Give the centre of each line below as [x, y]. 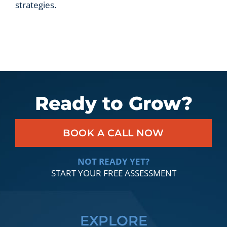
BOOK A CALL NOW [113, 133]
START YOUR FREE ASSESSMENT [113, 173]
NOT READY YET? [113, 162]
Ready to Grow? [113, 104]
